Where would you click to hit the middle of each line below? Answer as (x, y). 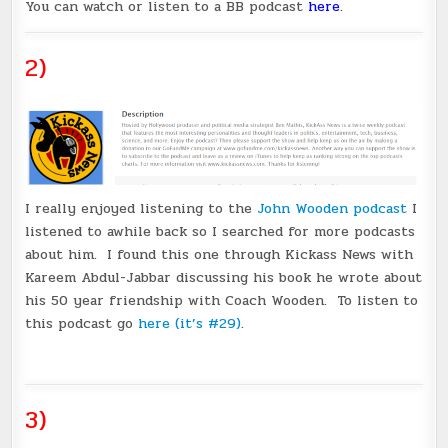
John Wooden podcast (332, 208)
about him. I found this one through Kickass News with (219, 254)
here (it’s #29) (187, 323)
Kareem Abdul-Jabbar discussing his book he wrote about (224, 277)
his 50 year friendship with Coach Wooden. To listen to (222, 300)
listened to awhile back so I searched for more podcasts (220, 231)
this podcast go (79, 323)
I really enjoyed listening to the (141, 208)
